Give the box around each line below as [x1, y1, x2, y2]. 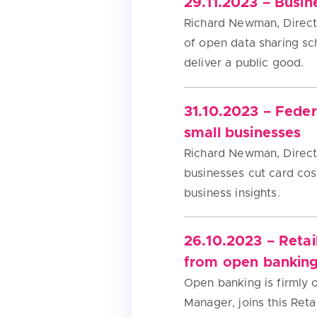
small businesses [184, 125, 301, 140]
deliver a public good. [184, 57, 304, 69]
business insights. [184, 187, 280, 199]
